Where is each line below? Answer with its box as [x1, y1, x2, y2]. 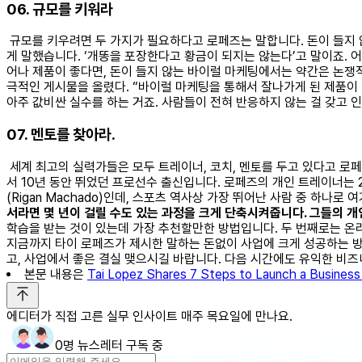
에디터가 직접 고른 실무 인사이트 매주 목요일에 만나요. [6, 308, 293, 324]
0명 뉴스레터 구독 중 [55, 337, 163, 353]
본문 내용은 [24, 266, 87, 282]
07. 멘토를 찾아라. [6, 125, 116, 145]
